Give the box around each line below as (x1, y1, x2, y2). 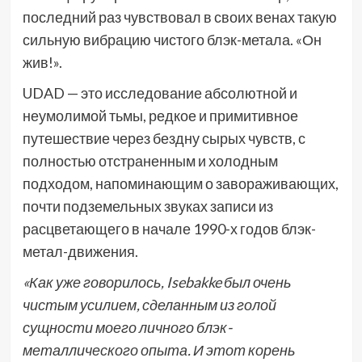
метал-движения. (22, 242, 138, 261)
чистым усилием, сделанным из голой (22, 296, 276, 314)
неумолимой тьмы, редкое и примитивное (22, 107, 298, 125)
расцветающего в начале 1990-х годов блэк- (22, 220, 316, 238)
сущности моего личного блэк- (22, 318, 232, 337)
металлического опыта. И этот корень (22, 341, 295, 360)
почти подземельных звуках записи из (22, 197, 273, 216)
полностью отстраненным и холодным (22, 152, 278, 170)
